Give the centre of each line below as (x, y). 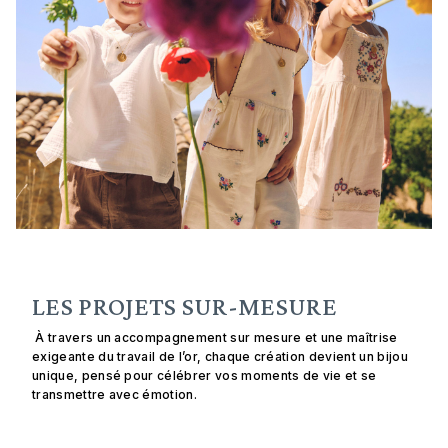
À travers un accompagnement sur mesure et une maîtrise (215, 337)
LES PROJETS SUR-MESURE (185, 306)
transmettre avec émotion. (116, 394)
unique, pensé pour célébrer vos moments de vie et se (204, 375)
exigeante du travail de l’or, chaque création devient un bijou (220, 356)
